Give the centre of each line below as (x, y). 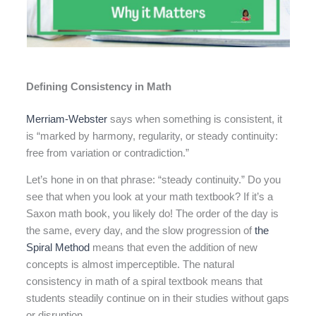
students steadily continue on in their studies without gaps (158, 299)
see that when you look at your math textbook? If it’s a (150, 197)
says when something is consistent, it (195, 119)
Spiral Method (58, 248)
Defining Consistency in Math (99, 86)
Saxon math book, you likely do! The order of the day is (153, 214)
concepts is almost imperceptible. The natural (130, 265)
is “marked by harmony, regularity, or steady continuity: (152, 136)
